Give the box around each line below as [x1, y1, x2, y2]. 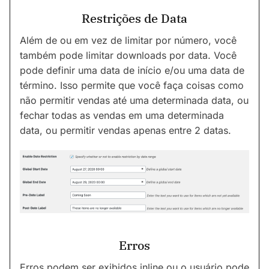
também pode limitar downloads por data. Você [20, 49, 237, 62]
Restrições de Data [82, 10, 187, 27]
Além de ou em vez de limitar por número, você [20, 34, 237, 47]
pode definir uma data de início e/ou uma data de [20, 64, 244, 77]
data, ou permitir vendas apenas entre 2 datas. [20, 124, 231, 137]
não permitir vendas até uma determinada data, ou [20, 94, 249, 107]
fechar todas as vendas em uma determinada [20, 109, 224, 122]
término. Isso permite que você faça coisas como [20, 79, 244, 92]
